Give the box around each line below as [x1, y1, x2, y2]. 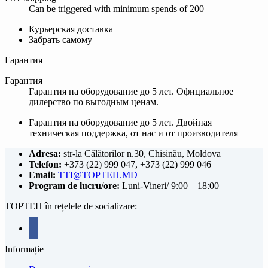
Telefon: [29, 159, 64, 170]
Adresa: [29, 148, 63, 159]
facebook [28, 221, 63, 232]
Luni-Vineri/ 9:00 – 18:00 [122, 181, 219, 191]
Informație [5, 244, 44, 255]
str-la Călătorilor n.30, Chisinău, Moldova [63, 148, 221, 159]
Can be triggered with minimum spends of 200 [29, 4, 204, 14]
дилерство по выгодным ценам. [29, 97, 159, 108]
